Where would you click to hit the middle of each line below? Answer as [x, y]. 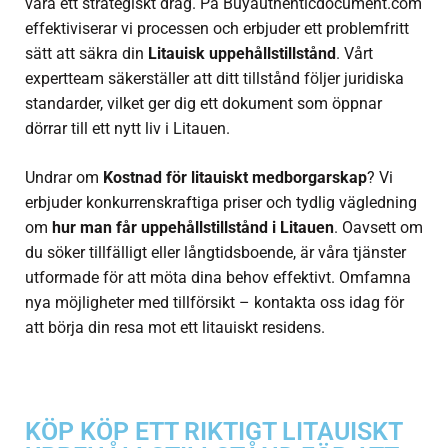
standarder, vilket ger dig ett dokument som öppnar [203, 104]
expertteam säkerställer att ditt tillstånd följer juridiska [214, 79]
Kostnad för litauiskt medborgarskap [235, 178]
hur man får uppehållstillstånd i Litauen [193, 228]
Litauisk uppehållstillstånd [242, 54]
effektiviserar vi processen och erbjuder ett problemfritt [217, 29]
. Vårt [354, 54]
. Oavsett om [378, 228]
